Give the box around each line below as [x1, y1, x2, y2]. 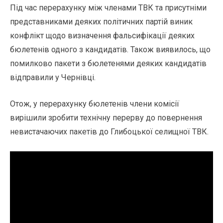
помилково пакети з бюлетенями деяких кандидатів [10, 59, 207, 69]
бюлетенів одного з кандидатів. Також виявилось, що [10, 45, 211, 55]
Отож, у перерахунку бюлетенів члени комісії [10, 99, 179, 109]
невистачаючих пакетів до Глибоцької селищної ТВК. [10, 127, 209, 137]
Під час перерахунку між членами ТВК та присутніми [10, 3, 207, 13]
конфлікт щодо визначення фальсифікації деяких [10, 31, 195, 41]
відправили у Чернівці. [10, 73, 96, 83]
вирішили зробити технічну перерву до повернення [10, 113, 202, 123]
